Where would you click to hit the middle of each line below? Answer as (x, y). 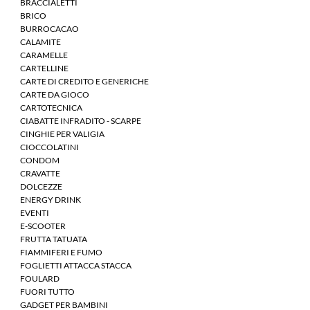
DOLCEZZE (41, 187)
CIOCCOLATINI (49, 147)
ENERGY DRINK (51, 200)
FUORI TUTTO (47, 292)
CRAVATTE (40, 174)
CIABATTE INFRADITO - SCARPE (81, 121)
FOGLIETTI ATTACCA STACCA (76, 266)
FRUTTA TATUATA (54, 239)
